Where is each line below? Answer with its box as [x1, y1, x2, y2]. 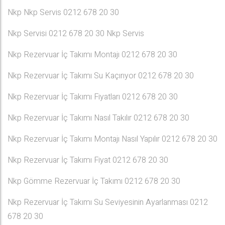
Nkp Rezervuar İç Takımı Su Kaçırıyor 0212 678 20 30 [8, 70, 194, 82]
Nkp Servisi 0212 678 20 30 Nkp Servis [8, 28, 144, 40]
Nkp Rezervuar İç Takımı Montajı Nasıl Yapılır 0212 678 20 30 [8, 133, 217, 145]
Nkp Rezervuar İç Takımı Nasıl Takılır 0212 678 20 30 [8, 112, 189, 124]
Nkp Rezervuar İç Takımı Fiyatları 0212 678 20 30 [8, 91, 178, 103]
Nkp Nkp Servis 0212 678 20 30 [8, 7, 119, 19]
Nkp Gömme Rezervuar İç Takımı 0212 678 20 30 [8, 175, 180, 187]
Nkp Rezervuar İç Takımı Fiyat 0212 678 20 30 [8, 154, 168, 166]
